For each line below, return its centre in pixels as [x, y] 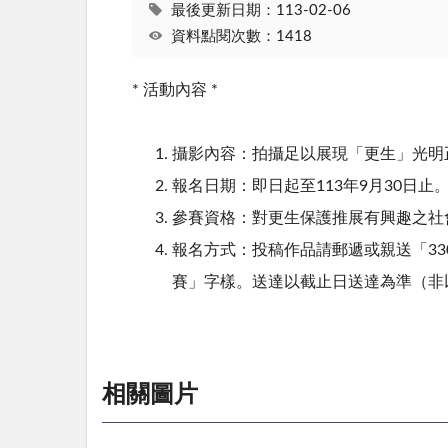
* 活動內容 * [175, 90]
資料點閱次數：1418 [241, 36]
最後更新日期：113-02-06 [260, 11]
